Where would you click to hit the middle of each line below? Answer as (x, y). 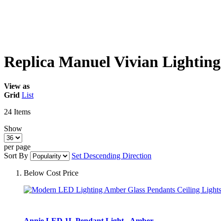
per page (17, 147)
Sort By (16, 155)
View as (17, 86)
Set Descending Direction (111, 155)
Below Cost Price (51, 173)
